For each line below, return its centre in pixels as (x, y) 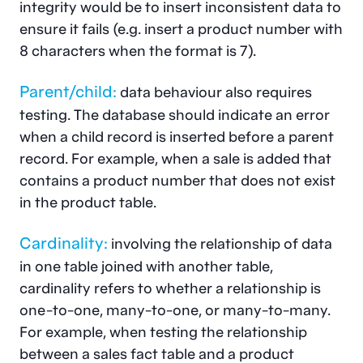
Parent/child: (68, 91)
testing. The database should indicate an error (175, 114)
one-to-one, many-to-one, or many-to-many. (175, 310)
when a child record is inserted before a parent (177, 136)
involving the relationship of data (220, 243)
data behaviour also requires (214, 92)
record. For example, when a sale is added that (175, 158)
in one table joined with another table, (146, 266)
